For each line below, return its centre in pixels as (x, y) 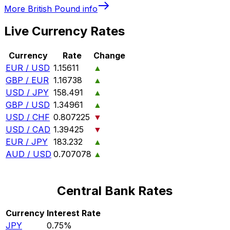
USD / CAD (28, 130)
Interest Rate (74, 213)
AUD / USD (28, 154)
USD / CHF (28, 117)
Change (109, 56)
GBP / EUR (27, 80)
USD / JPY (27, 93)
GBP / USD (28, 105)
